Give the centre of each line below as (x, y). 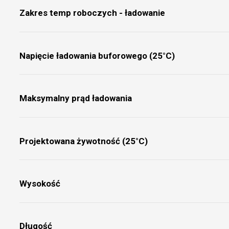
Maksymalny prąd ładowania (75, 98)
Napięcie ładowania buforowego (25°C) (97, 55)
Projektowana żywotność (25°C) (83, 141)
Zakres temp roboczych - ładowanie (92, 13)
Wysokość (40, 183)
